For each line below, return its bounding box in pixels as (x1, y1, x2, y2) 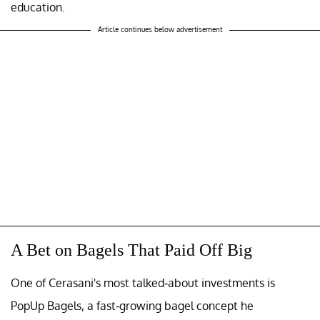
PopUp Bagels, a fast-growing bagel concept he (11, 298, 254, 313)
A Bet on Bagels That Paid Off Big (11, 240, 252, 259)
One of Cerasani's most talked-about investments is (11, 275, 275, 290)
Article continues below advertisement (98, 24, 222, 34)
